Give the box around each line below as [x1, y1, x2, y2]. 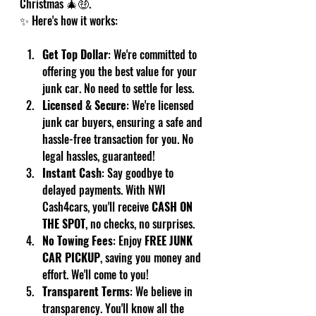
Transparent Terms [42, 283, 130, 300]
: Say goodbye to [102, 164, 176, 181]
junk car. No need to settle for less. [42, 80, 194, 97]
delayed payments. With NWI [42, 181, 168, 198]
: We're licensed [126, 97, 197, 114]
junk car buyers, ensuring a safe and [42, 114, 205, 130]
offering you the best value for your [42, 63, 200, 80]
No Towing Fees [42, 232, 113, 249]
